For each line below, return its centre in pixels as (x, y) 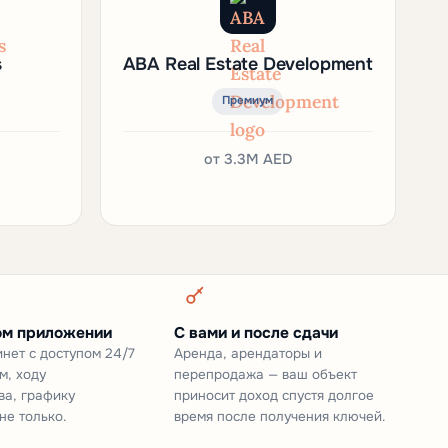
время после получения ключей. (279, 416)
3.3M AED (257, 158)
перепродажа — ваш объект (265, 374)
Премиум (248, 101)
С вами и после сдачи (255, 332)
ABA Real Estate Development (247, 63)
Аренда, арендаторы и (247, 353)
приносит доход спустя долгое (273, 395)
